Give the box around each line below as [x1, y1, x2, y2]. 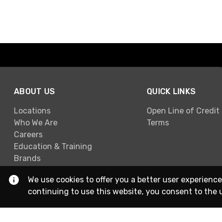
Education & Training [14, 141, 92, 151]
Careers [14, 129, 43, 139]
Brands [14, 153, 41, 163]
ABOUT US [14, 87, 55, 97]
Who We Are [14, 117, 57, 127]
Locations [14, 106, 51, 115]
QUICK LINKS [147, 87, 196, 97]
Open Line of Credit [147, 106, 220, 115]
